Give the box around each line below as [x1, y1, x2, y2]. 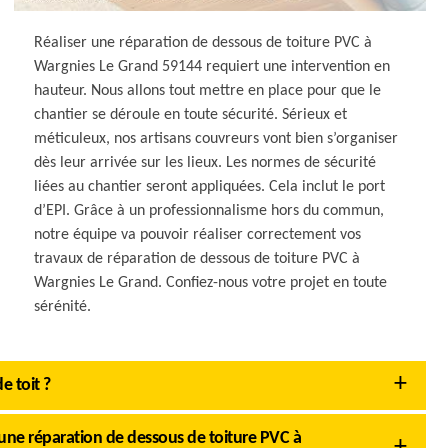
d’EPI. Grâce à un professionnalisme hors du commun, [34, 203, 385, 219]
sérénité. [34, 299, 92, 315]
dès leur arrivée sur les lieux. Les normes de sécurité [34, 155, 377, 171]
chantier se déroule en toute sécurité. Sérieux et [34, 107, 348, 123]
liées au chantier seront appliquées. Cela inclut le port [34, 179, 386, 195]
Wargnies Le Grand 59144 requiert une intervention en [34, 59, 391, 75]
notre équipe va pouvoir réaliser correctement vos [34, 227, 362, 243]
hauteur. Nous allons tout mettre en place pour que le [34, 83, 382, 99]
